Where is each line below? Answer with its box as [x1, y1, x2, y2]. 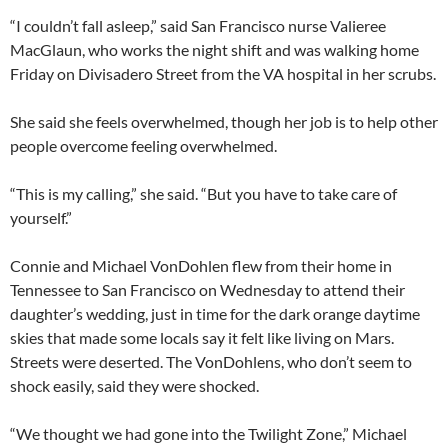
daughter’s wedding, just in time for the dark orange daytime [10, 303, 420, 323]
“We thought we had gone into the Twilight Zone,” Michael [10, 423, 407, 443]
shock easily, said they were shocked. [10, 375, 259, 395]
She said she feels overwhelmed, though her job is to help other [10, 111, 438, 131]
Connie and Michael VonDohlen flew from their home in [10, 255, 392, 275]
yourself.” [10, 207, 72, 227]
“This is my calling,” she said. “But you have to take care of [10, 183, 397, 203]
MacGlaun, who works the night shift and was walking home [10, 39, 419, 59]
